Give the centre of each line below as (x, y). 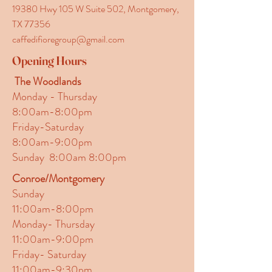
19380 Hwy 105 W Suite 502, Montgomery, (96, 9)
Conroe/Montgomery (58, 178)
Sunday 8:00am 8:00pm (69, 157)
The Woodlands (47, 81)
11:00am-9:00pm (53, 239)
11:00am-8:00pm (53, 209)
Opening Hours (49, 60)
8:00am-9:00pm (52, 142)
